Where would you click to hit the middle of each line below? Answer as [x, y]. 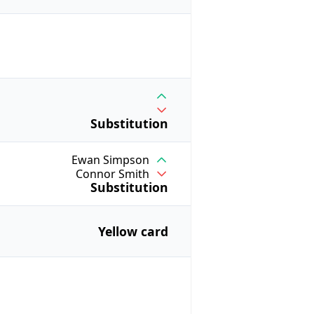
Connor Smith [112, 173]
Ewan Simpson [110, 160]
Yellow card [133, 232]
